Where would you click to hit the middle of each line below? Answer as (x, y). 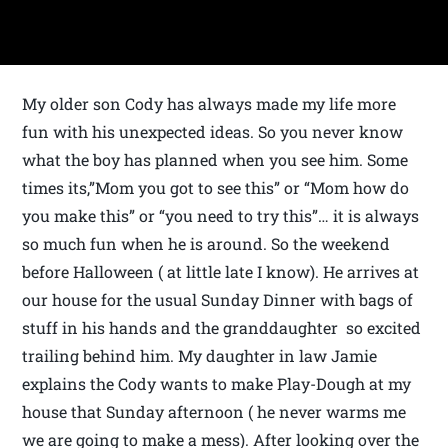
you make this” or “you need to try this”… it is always (221, 216)
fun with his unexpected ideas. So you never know (213, 132)
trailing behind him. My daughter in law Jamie (200, 356)
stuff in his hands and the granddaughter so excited (222, 328)
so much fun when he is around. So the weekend (206, 244)
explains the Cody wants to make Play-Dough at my (217, 384)
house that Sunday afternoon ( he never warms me (214, 412)
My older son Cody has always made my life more (209, 104)
